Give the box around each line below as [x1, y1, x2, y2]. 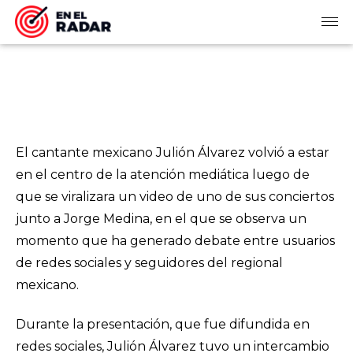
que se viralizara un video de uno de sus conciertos [16, 189, 334, 204]
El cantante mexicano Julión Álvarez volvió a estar [16, 145, 329, 160]
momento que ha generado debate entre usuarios [16, 233, 335, 248]
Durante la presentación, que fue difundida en [16, 317, 310, 332]
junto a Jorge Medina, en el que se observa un [16, 211, 307, 226]
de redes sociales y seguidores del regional [16, 255, 283, 270]
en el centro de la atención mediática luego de [16, 167, 310, 182]
